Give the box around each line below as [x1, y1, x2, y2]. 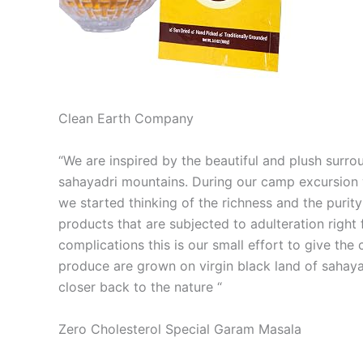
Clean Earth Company [58, 110, 194, 127]
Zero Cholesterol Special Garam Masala [58, 320, 301, 337]
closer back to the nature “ [58, 278, 222, 295]
